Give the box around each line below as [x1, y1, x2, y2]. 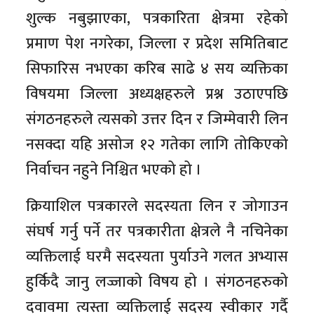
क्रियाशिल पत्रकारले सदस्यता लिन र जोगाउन [26, 193, 288, 220]
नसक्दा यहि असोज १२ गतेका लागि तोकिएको [26, 132, 288, 158]
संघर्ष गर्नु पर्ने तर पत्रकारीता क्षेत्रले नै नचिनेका [26, 219, 288, 245]
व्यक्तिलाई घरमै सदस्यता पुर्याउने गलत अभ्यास [26, 244, 288, 271]
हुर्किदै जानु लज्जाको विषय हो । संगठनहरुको [26, 269, 288, 296]
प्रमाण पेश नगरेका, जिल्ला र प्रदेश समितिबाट [26, 31, 288, 57]
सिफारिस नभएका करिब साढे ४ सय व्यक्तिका [26, 56, 288, 83]
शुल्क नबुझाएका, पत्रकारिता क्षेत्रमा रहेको [26, 6, 288, 32]
